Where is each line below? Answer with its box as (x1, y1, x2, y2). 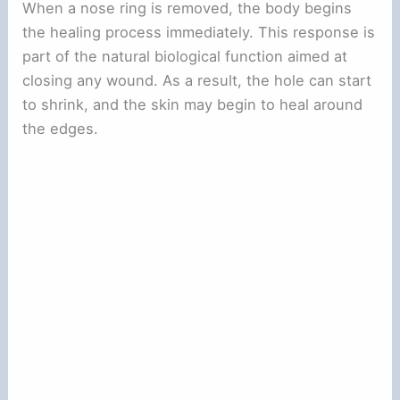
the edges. (22, 119, 99, 137)
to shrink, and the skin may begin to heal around (22, 95, 363, 113)
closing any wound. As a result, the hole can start (22, 71, 372, 89)
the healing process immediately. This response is (22, 22, 376, 41)
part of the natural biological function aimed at (22, 46, 348, 65)
